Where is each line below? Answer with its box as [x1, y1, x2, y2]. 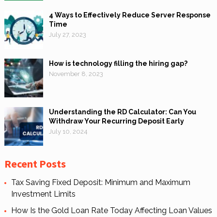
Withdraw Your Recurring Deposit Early [48, 117, 184, 125]
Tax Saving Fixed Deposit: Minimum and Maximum [11, 178, 190, 187]
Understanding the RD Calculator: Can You [48, 108, 196, 116]
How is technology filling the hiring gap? [48, 60, 187, 68]
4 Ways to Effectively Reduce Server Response [48, 11, 211, 19]
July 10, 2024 [48, 128, 88, 136]
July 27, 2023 [48, 31, 86, 39]
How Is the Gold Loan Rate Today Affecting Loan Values [11, 206, 212, 216]
